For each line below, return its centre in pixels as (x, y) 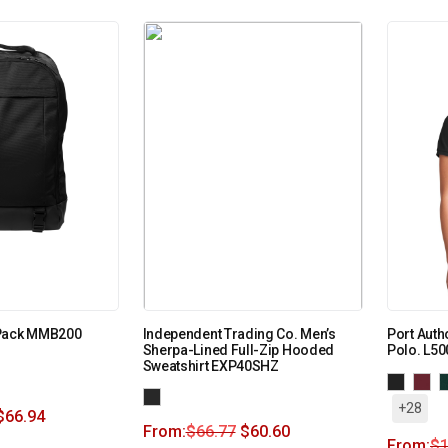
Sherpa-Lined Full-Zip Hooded (238, 349)
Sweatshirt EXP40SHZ (210, 365)
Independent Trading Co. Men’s (239, 333)
